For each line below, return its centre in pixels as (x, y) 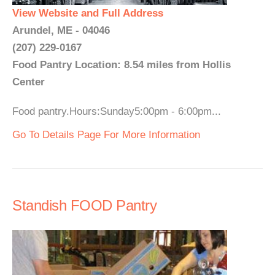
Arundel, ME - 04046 (61, 30)
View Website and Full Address (88, 13)
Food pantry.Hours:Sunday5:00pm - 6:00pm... (117, 111)
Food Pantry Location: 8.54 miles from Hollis (122, 65)
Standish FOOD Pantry (84, 205)
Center (29, 82)
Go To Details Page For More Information (106, 135)
